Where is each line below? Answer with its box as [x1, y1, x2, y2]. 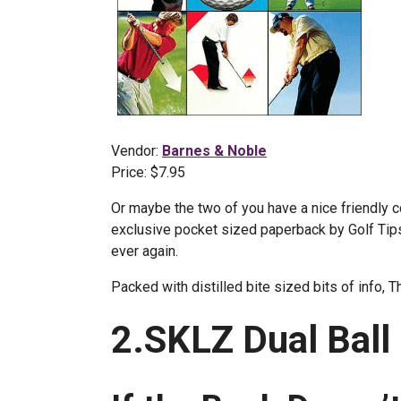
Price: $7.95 [111, 164, 185, 181]
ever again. [111, 243, 178, 260]
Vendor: [111, 142, 162, 159]
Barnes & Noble [162, 142, 267, 159]
